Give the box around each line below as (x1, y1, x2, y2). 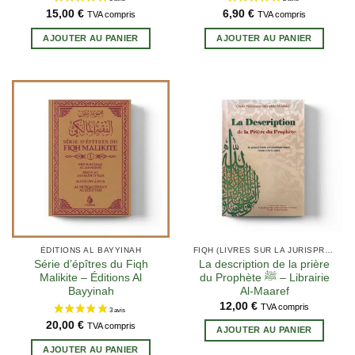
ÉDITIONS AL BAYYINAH (40, 246, 142, 255)
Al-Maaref (239, 285, 289, 298)
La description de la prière (199, 258, 330, 271)
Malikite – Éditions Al (40, 272, 142, 284)
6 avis (179, 205, 206, 219)
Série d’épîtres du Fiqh (33, 258, 148, 271)
